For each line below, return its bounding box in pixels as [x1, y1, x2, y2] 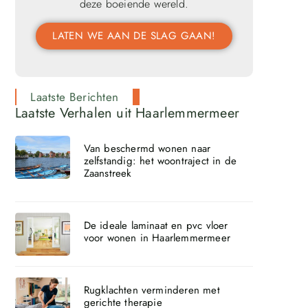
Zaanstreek [83, 165, 132, 181]
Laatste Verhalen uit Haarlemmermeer [15, 102, 239, 123]
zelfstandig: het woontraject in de [83, 153, 237, 168]
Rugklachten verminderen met [83, 282, 220, 298]
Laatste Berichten [30, 88, 119, 105]
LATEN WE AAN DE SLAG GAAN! [52, 27, 216, 43]
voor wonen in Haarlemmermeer [83, 230, 231, 245]
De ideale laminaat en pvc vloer [83, 217, 228, 233]
